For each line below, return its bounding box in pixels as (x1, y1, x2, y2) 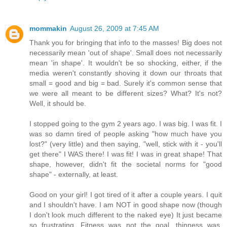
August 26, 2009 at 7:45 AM (70, 24, 159, 32)
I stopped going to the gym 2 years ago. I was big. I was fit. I (29, 119, 222, 128)
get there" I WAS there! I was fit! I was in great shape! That (29, 149, 222, 158)
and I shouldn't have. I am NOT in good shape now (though (29, 200, 222, 209)
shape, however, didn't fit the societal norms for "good (29, 160, 222, 168)
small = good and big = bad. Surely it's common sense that (29, 79, 222, 87)
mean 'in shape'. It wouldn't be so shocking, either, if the (29, 58, 222, 67)
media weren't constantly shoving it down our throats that (29, 68, 222, 77)
